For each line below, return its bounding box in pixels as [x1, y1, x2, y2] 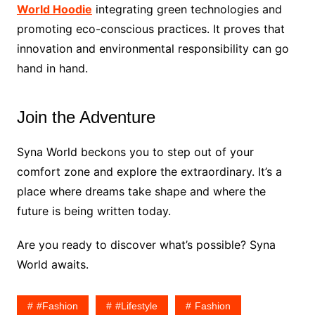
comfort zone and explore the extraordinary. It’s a [16, 165, 282, 179]
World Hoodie [16, 2, 92, 17]
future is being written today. [16, 204, 171, 219]
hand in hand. [16, 61, 88, 76]
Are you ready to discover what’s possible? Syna [16, 238, 276, 252]
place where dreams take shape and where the [16, 184, 266, 199]
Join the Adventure [16, 108, 155, 127]
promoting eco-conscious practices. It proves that [16, 22, 285, 37]
